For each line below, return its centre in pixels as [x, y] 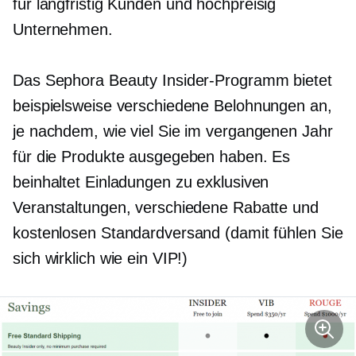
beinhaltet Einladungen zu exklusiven [141, 182]
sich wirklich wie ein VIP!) [101, 259]
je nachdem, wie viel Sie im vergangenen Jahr [173, 132]
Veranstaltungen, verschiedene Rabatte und [166, 208]
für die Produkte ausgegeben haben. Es [152, 157]
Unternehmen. [63, 30]
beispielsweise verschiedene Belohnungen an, [172, 106]
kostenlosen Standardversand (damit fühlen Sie [178, 233]
